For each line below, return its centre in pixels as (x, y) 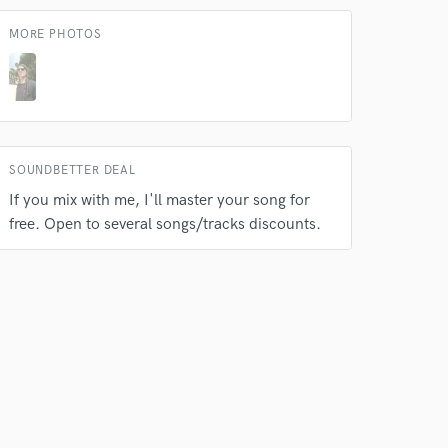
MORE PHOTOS (55, 34)
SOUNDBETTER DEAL (72, 170)
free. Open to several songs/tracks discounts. (165, 224)
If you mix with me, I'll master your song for (159, 200)
